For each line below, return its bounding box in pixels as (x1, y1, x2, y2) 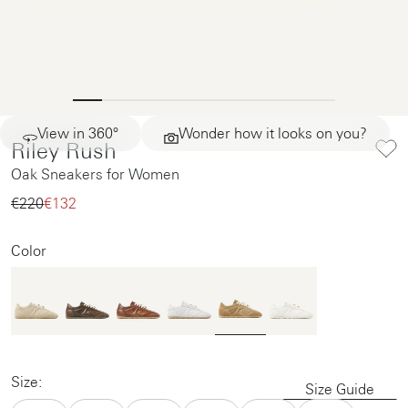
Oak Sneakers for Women (11, 166, 179, 182)
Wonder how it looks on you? (178, 124, 367, 141)
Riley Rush (11, 138, 117, 163)
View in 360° (37, 124, 118, 141)
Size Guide (305, 381, 374, 398)
